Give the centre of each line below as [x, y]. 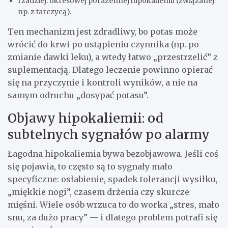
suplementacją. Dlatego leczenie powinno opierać [110, 70]
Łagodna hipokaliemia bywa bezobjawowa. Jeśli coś [113, 154]
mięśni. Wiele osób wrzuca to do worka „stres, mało [113, 205]
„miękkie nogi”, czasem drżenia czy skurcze [98, 192]
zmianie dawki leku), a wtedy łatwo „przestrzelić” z [113, 57]
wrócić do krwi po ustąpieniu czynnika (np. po [103, 45]
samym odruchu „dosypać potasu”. [78, 95]
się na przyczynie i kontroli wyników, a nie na [103, 83]
